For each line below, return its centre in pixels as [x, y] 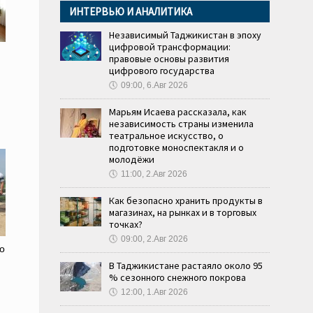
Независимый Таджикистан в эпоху [185, 35]
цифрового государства [162, 71]
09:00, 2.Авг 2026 [154, 239]
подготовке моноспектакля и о [176, 147]
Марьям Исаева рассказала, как [178, 112]
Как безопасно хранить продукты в [186, 201]
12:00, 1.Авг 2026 [154, 292]
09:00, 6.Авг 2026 [154, 85]
